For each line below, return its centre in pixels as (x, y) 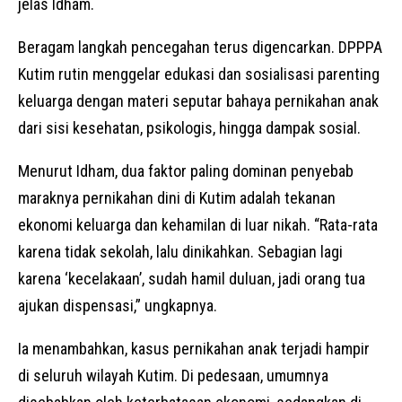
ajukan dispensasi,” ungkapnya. (118, 306)
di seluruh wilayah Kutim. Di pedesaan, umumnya (173, 376)
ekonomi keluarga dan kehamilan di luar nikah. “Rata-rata (198, 225)
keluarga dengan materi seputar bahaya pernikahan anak (198, 101)
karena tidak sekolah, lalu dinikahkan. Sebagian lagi (180, 252)
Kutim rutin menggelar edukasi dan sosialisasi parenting (199, 74)
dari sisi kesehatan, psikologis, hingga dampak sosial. (189, 128)
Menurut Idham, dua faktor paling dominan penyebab (186, 171)
